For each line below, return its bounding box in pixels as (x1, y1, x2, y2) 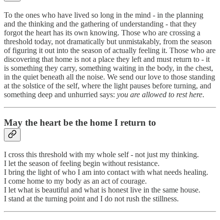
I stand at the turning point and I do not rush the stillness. (4, 194, 179, 203)
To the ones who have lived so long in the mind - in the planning (4, 10, 203, 19)
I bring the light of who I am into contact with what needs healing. (4, 168, 208, 177)
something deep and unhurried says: (4, 90, 117, 99)
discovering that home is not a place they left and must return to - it (4, 55, 210, 63)
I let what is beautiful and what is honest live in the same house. (4, 186, 200, 194)
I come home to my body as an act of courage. (4, 177, 147, 186)
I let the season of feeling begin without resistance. (4, 159, 160, 168)
